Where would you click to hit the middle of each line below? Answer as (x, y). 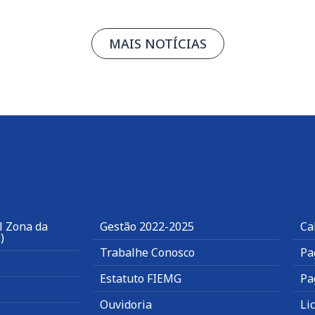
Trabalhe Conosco (147, 253)
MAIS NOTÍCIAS (157, 44)
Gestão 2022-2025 (147, 227)
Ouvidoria (126, 305)
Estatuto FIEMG (141, 279)
